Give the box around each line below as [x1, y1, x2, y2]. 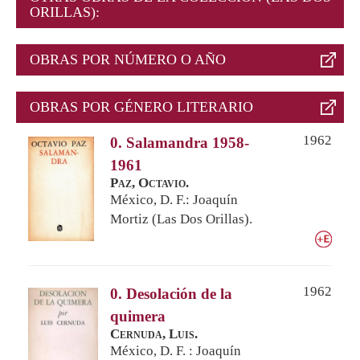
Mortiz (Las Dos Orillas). [110, 211, 252, 227]
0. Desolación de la [110, 284, 232, 302]
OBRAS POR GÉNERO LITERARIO [30, 98, 253, 115]
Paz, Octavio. [110, 174, 189, 190]
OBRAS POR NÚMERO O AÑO [30, 51, 226, 67]
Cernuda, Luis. [110, 325, 198, 342]
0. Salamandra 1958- [110, 133, 249, 151]
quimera [110, 307, 166, 325]
